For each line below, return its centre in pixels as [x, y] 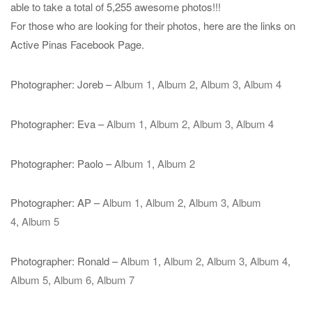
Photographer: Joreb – [62, 84]
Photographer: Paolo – [62, 163]
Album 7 [116, 280]
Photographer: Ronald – [65, 261]
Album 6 [72, 280]
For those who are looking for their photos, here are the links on [153, 26]
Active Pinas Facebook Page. [77, 45]
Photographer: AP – [56, 203]
